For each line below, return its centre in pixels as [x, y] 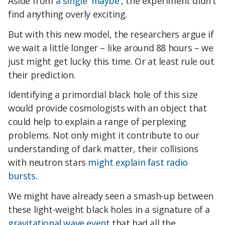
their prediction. [42, 75]
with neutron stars [48, 162]
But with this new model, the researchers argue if [111, 34]
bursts [22, 176]
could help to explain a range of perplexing [97, 122]
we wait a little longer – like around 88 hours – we [111, 47]
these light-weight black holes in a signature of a [109, 210]
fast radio [167, 162]
